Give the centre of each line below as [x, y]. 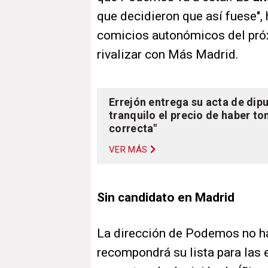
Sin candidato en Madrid [166, 198]
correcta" [133, 129]
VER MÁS [128, 150]
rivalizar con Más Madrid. [168, 55]
